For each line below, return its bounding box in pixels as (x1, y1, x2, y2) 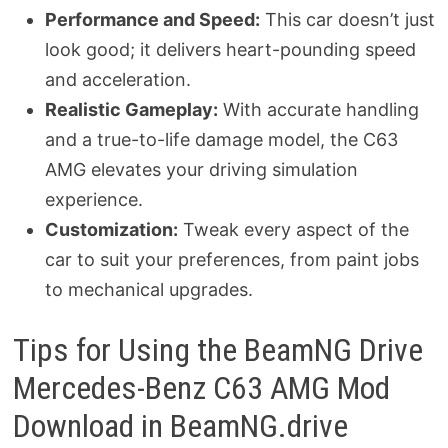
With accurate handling (217, 98, 419, 120)
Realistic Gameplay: (44, 98, 218, 120)
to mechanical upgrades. (44, 278, 253, 300)
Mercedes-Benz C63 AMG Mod (12, 369, 390, 408)
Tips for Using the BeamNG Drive (12, 331, 423, 370)
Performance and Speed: (44, 8, 260, 30)
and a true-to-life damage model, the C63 (44, 128, 398, 150)
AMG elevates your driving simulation (44, 158, 358, 180)
